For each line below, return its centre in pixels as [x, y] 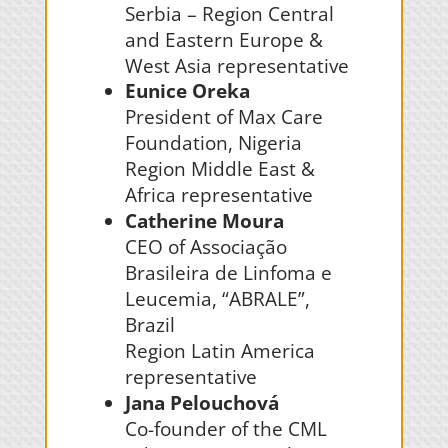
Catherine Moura [204, 221]
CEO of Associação [205, 247]
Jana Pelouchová [201, 403]
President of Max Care [223, 117]
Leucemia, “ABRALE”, [217, 299]
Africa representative [218, 195]
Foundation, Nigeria [213, 143]
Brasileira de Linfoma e [228, 273]
